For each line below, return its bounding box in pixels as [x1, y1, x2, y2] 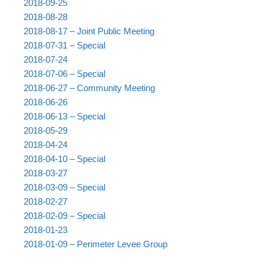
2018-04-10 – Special [24, 154, 105, 164]
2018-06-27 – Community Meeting [24, 83, 155, 93]
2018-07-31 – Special [24, 40, 105, 51]
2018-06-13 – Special [24, 111, 105, 122]
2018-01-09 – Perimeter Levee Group [24, 239, 167, 250]
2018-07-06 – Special [24, 69, 105, 79]
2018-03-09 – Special [24, 182, 105, 193]
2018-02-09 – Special [24, 211, 105, 221]
